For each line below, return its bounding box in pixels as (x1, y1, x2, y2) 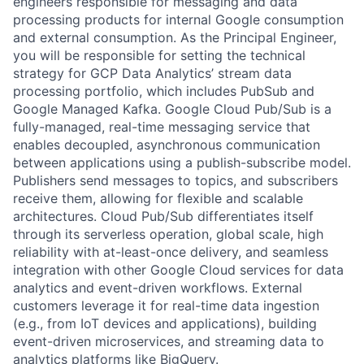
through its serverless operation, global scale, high (13, 225, 323, 242)
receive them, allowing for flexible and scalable (13, 189, 303, 206)
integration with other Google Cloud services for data (13, 261, 344, 278)
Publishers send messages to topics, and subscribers (13, 171, 338, 188)
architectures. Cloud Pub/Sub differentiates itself (13, 207, 314, 224)
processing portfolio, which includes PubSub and (13, 82, 314, 99)
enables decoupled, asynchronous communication (13, 136, 320, 153)
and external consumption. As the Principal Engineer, (13, 28, 336, 45)
